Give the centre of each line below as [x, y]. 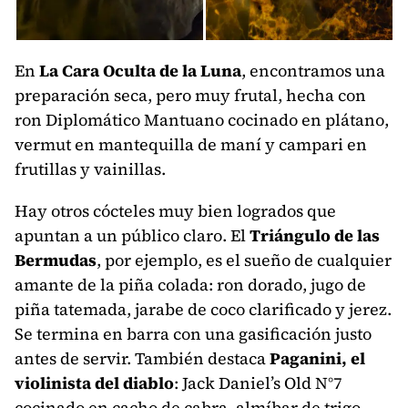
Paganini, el [317, 358]
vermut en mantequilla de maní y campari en [191, 144]
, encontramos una [313, 70]
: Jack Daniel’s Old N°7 [258, 382]
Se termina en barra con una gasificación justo [193, 333]
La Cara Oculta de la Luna [140, 70]
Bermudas [56, 260]
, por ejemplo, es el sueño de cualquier [244, 260]
